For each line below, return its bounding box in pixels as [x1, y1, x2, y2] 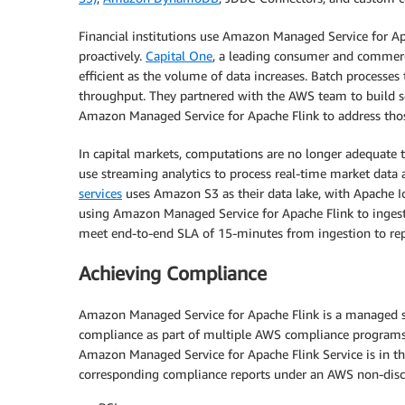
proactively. [79, 48, 146, 63]
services [79, 185, 122, 201]
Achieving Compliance [79, 262, 267, 286]
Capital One [146, 48, 212, 63]
